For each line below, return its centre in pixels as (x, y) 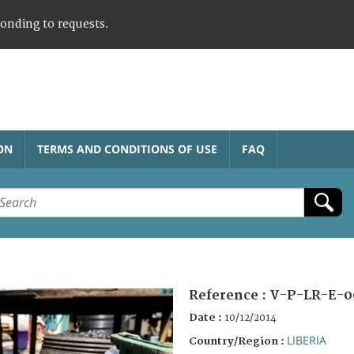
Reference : (229, 295)
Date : (207, 317)
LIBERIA (307, 340)
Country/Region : (238, 341)
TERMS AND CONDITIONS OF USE (127, 149)
